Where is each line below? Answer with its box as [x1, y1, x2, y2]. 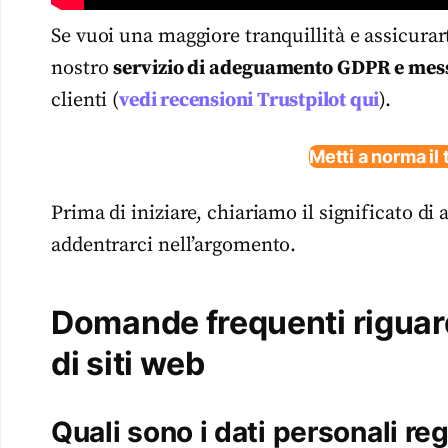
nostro [51, 56, 114, 82]
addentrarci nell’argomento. [51, 232, 297, 258]
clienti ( [51, 88, 120, 114]
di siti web [51, 343, 205, 383]
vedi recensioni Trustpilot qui [119, 88, 380, 114]
